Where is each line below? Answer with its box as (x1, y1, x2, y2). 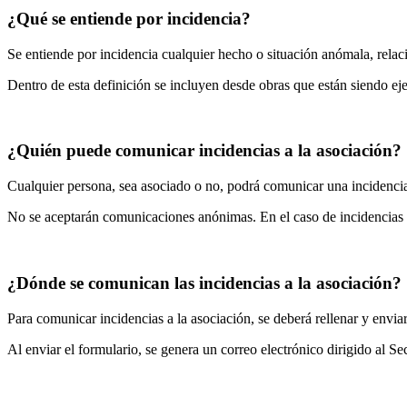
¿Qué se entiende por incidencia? (7, 8, 251, 28)
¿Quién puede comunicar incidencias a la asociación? (7, 141, 402, 161)
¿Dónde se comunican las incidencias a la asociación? (7, 273, 402, 293)
